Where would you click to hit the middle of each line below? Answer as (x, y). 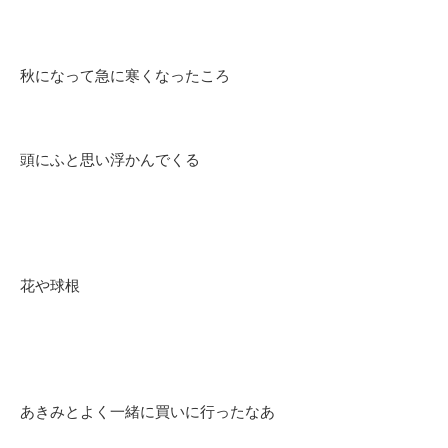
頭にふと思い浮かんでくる (110, 160)
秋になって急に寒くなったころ (125, 76)
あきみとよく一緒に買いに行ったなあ (147, 412)
